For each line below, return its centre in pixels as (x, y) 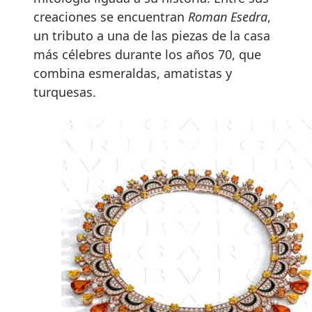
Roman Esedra (228, 16)
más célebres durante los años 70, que (147, 54)
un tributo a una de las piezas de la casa (152, 35)
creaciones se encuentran (111, 16)
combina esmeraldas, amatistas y (133, 73)
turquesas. (65, 92)
